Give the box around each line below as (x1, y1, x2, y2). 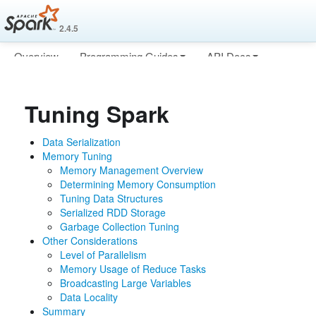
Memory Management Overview (60, 163, 203, 177)
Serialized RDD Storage (60, 205, 166, 219)
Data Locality (60, 290, 118, 304)
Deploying (14, 77, 60, 92)
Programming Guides (80, 49, 178, 63)
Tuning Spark (25, 97, 169, 130)
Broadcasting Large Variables (60, 276, 191, 290)
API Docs (207, 49, 251, 63)
